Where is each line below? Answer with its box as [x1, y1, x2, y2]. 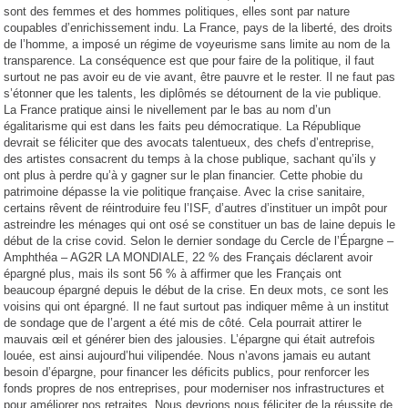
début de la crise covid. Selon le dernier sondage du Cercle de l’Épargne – [4, 234, 394, 248]
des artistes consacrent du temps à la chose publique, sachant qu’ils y [4, 152, 377, 166]
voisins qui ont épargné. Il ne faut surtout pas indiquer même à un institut [4, 300, 390, 313]
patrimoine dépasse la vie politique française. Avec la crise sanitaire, [4, 185, 366, 199]
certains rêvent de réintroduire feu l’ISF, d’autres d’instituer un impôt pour [4, 201, 388, 215]
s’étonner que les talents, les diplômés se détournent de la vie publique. [4, 87, 382, 100]
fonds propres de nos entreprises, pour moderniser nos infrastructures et [4, 382, 385, 395]
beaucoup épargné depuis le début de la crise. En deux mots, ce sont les [4, 283, 390, 297]
